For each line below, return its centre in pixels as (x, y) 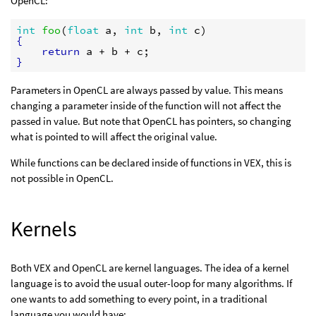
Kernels (44, 229)
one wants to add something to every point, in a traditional (139, 299)
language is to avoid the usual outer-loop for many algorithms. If (151, 283)
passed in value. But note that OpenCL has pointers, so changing (151, 121)
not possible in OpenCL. (62, 178)
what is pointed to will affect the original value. (114, 136)
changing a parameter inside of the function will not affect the (146, 105)
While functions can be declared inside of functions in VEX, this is (151, 163)
